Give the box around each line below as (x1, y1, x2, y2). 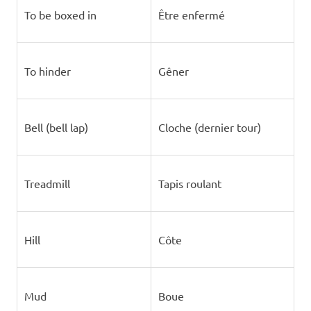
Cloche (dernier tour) (158, 120, 261, 134)
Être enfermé (158, 8, 225, 22)
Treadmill (24, 176, 70, 190)
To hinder (24, 64, 71, 78)
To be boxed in (24, 8, 96, 22)
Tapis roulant (158, 176, 221, 190)
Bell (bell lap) (24, 120, 88, 134)
